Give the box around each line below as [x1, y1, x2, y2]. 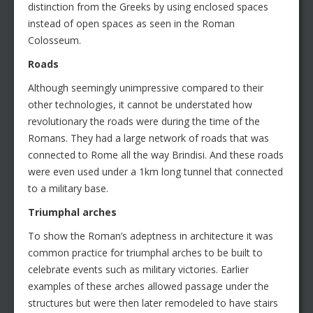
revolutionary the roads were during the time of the [28, 115, 260, 129]
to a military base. [28, 182, 108, 196]
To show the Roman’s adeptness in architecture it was [28, 229, 273, 243]
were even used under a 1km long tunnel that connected [28, 165, 283, 179]
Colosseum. [28, 34, 81, 48]
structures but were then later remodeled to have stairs [28, 296, 278, 310]
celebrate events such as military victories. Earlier [28, 263, 249, 277]
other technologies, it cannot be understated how [28, 98, 252, 112]
